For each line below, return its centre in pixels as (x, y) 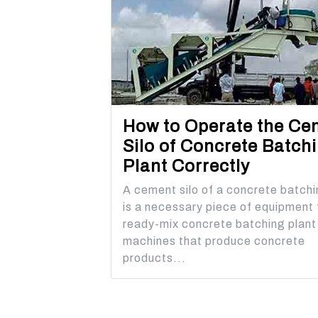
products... (155, 258)
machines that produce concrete (214, 241)
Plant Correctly (187, 166)
